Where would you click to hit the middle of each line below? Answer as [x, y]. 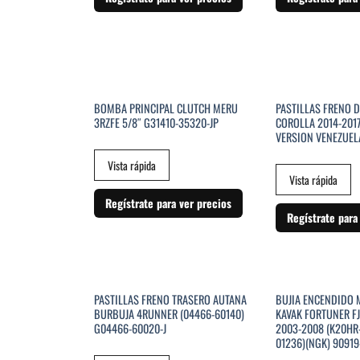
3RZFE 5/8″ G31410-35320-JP [156, 123]
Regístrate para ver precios [168, 202]
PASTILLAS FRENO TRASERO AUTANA [170, 300]
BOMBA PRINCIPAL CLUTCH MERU [166, 108]
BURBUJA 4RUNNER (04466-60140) [169, 314]
